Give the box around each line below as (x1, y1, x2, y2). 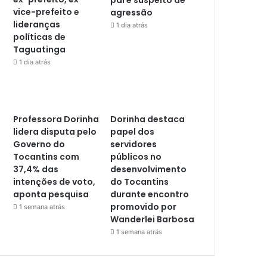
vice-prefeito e (13, 6, 80, 18)
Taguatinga (13, 44, 66, 56)
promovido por (110, 201, 177, 213)
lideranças (13, 18, 61, 31)
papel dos (110, 126, 155, 138)
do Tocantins (110, 176, 169, 188)
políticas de (13, 31, 66, 44)
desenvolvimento (110, 163, 187, 176)
